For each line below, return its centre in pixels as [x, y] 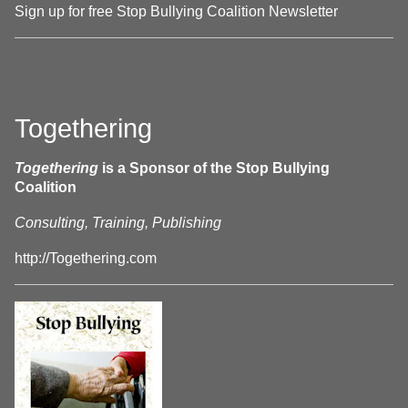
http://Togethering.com [86, 258]
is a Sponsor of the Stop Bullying [214, 168]
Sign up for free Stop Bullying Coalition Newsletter [176, 11]
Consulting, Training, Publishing [118, 223]
